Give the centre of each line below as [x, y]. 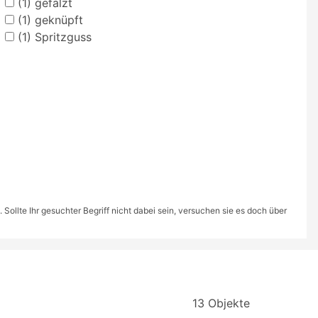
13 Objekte [221, 303]
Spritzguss [61, 37]
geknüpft [57, 20]
